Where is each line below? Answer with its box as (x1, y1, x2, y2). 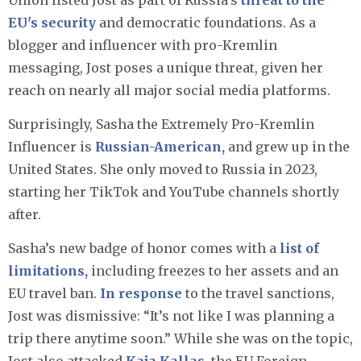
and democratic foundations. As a (96, 15, 316, 31)
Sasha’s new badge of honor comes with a (8, 240, 280, 257)
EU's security (8, 15, 96, 31)
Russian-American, (92, 139, 228, 156)
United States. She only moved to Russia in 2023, (8, 161, 317, 178)
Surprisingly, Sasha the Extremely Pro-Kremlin (8, 116, 314, 133)
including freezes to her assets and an (88, 263, 338, 280)
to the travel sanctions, (185, 285, 334, 302)
